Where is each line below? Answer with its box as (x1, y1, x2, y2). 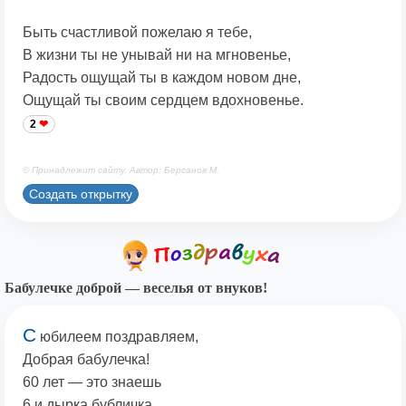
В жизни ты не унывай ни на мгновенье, (23, 47, 291, 63)
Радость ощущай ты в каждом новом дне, (23, 70, 301, 86)
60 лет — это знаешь (23, 374, 161, 391)
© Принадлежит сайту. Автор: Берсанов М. (23, 165, 219, 176)
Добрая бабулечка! (23, 352, 150, 368)
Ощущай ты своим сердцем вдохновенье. (23, 92, 304, 109)
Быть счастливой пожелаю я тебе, (23, 24, 252, 41)
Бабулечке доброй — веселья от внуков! (5, 280, 267, 296)
